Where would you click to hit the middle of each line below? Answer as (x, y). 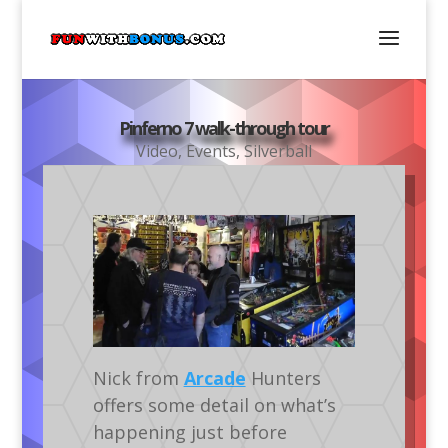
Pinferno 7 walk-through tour (223, 128)
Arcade (214, 377)
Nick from (138, 377)
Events (210, 151)
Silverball (277, 151)
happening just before (189, 431)
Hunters (283, 377)
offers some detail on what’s (214, 404)
